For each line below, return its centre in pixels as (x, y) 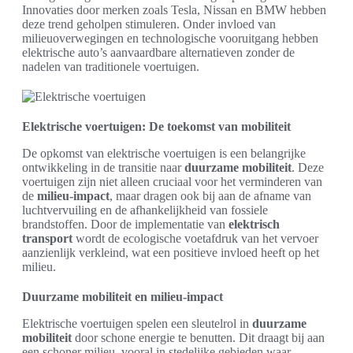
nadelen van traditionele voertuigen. (111, 67)
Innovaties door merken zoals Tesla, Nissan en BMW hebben (174, 10)
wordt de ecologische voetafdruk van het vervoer (195, 238)
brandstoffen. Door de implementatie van (125, 224)
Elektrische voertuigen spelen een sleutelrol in (137, 323)
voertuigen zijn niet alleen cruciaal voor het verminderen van (172, 182)
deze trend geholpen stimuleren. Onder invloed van (149, 24)
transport (47, 238)
